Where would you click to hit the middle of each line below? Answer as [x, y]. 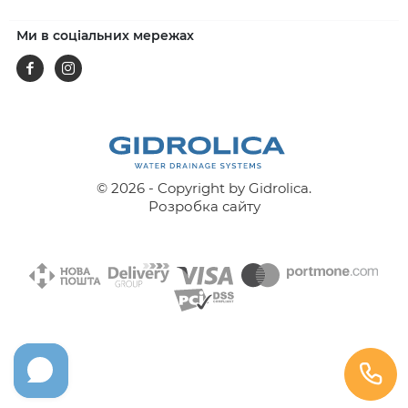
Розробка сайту [204, 206]
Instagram [87, 63]
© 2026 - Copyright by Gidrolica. [204, 188]
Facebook [46, 63]
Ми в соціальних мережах [105, 36]
